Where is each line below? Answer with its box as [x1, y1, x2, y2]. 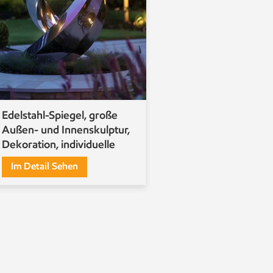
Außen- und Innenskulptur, [2, 123, 130, 137]
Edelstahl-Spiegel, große [2, 108, 118, 122]
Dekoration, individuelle [2, 138, 115, 152]
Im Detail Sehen [11, 160, 78, 172]
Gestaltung [2, 152, 54, 166]
